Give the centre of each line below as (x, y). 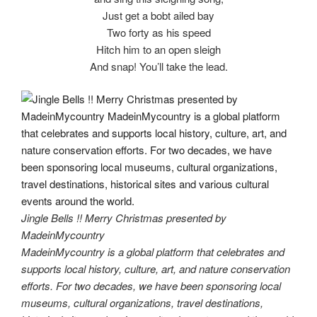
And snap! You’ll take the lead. (158, 66)
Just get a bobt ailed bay (158, 15)
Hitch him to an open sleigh (158, 49)
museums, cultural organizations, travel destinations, (142, 303)
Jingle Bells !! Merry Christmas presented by (124, 218)
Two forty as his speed (158, 32)
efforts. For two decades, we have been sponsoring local (151, 286)
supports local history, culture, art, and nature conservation (156, 269)
